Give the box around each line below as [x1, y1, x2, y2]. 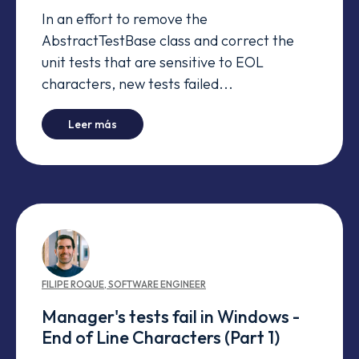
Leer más [68, 116, 117, 131]
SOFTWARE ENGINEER [108, 277, 206, 290]
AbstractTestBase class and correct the [42, 30, 294, 50]
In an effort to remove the [42, 9, 208, 28]
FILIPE [42, 277, 69, 290]
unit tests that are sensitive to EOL [42, 52, 264, 71]
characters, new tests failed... [42, 74, 233, 93]
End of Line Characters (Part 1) [42, 325, 280, 349]
